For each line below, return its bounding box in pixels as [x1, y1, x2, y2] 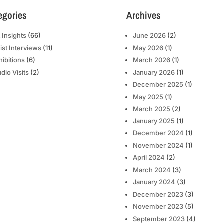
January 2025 [132, 116, 175, 125]
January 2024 [132, 178, 175, 186]
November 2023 [132, 202, 183, 211]
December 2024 [132, 129, 184, 137]
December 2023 [132, 190, 183, 198]
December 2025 [132, 80, 183, 89]
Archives [126, 8, 161, 22]
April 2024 [132, 153, 165, 162]
